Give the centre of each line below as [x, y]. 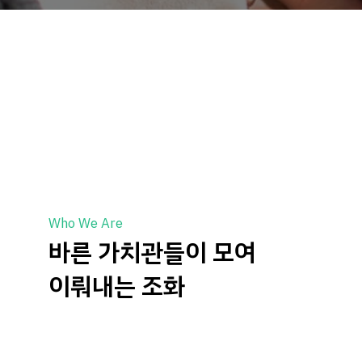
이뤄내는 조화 [117, 287]
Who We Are [86, 224]
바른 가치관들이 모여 [152, 253]
